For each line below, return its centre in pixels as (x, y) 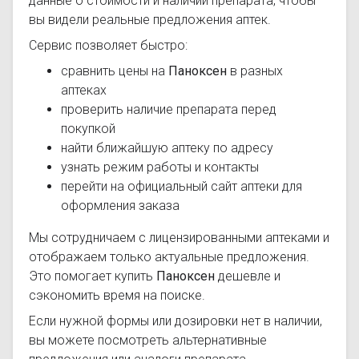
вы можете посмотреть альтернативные (148, 340)
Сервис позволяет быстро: (108, 45)
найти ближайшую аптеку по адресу (167, 148)
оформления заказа (120, 206)
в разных (255, 71)
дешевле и (248, 276)
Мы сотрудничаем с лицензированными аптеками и (179, 238)
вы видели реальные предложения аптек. (150, 20)
